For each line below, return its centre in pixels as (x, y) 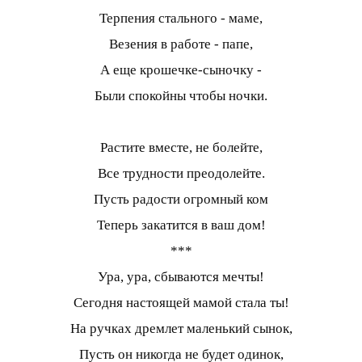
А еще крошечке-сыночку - (181, 70)
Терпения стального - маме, (181, 19)
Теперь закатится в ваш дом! (181, 225)
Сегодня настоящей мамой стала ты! (181, 303)
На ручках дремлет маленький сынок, (181, 329)
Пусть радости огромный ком (181, 200)
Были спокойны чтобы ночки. (181, 96)
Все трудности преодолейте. (181, 174)
